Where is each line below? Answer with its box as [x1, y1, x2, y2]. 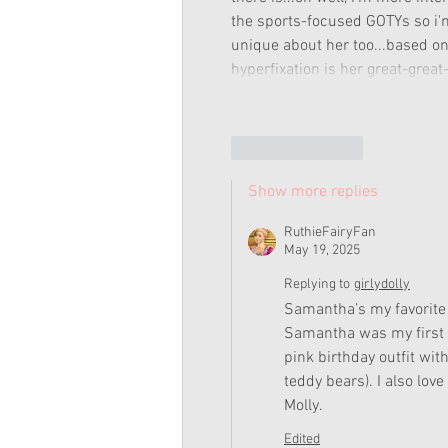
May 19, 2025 [284, 242, 360, 260]
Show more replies [248, 182, 378, 203]
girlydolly [354, 276, 410, 294]
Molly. [284, 396, 326, 417]
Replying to [284, 276, 350, 294]
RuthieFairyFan [284, 224, 376, 242]
